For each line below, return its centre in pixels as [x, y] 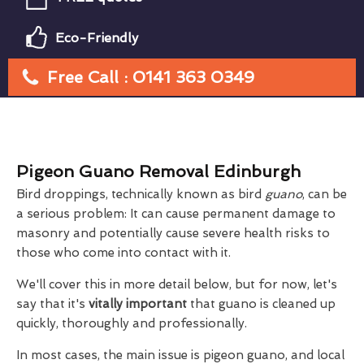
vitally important [138, 304]
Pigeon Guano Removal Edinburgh [158, 171]
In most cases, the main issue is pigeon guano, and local [180, 355]
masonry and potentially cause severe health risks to [173, 233]
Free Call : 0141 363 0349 [151, 77]
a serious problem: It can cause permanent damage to [176, 214]
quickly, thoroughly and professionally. [132, 323]
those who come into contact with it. [123, 253]
